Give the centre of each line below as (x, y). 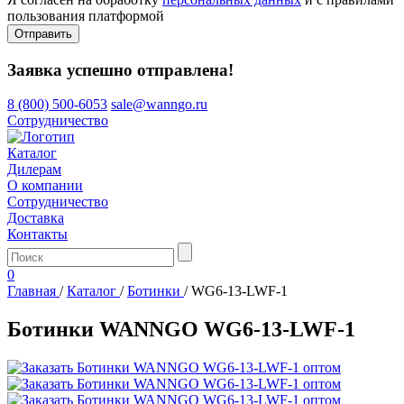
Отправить (43, 33)
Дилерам (34, 170)
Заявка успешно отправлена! (120, 69)
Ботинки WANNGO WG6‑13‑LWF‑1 (181, 330)
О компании (45, 186)
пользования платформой (86, 15)
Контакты (37, 234)
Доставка (36, 218)
